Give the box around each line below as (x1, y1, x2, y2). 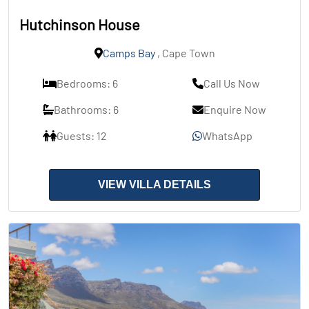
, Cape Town (154, 46, 215, 60)
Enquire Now (203, 103, 266, 117)
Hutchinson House (19, 15, 140, 34)
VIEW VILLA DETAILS (98, 179, 211, 191)
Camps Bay (102, 46, 155, 60)
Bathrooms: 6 (54, 103, 119, 117)
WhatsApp (202, 129, 252, 143)
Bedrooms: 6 (57, 77, 118, 90)
